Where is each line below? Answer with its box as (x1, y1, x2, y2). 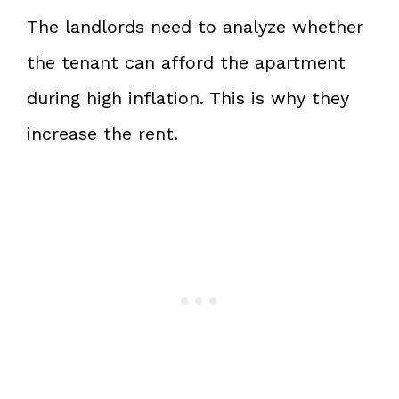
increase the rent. (27, 122, 178, 144)
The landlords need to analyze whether (27, 15, 363, 37)
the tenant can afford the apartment (27, 51, 346, 73)
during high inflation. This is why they (27, 86, 349, 109)
